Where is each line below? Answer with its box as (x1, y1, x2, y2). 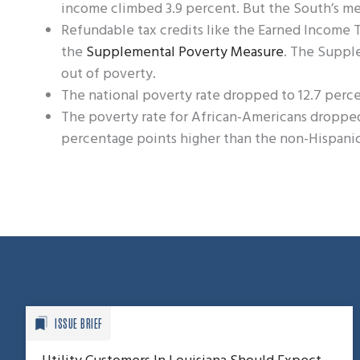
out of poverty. (61, 62, 156, 86)
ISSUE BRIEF (55, 315, 103, 330)
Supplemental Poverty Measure (86, 40, 284, 64)
